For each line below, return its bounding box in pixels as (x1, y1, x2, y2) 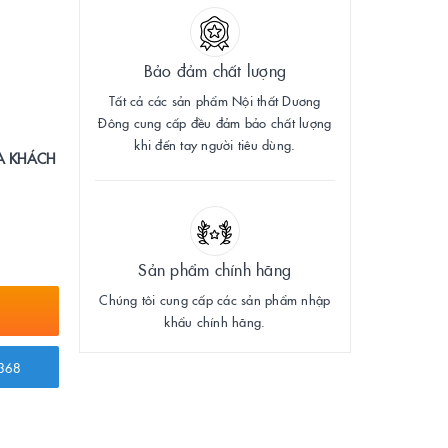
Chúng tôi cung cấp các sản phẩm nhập (99, 290, 331, 308)
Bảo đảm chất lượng (143, 59, 286, 81)
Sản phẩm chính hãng (138, 258, 292, 280)
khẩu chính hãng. (164, 312, 266, 330)
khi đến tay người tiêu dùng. (134, 135, 296, 153)
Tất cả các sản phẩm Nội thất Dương (109, 91, 321, 109)
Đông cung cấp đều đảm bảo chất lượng (98, 113, 332, 131)
